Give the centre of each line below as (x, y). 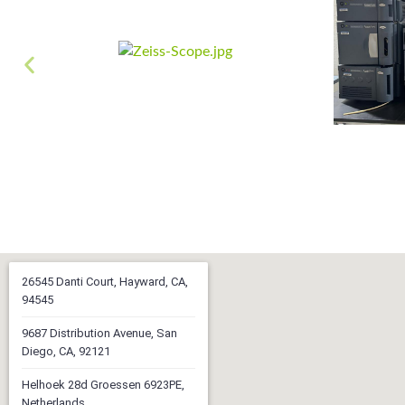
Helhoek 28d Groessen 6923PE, (103, 385)
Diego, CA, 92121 (66, 351)
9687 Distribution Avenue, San (99, 333)
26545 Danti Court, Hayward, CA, (105, 282)
